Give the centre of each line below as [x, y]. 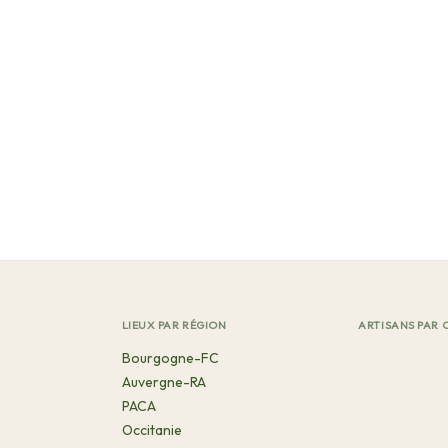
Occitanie [151, 430]
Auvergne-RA [163, 382]
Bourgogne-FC [170, 358]
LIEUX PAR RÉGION [174, 325]
